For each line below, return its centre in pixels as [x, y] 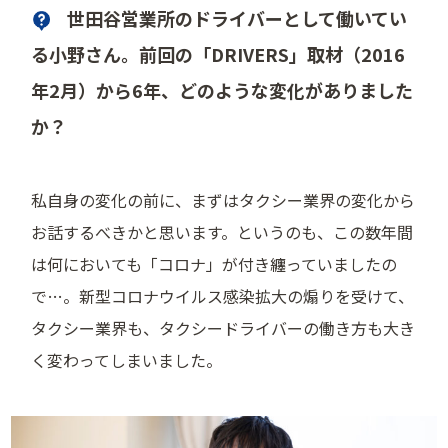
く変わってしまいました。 [127, 360]
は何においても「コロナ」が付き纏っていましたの [214, 264]
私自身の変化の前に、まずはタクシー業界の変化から [223, 200]
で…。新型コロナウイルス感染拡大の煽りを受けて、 [223, 296]
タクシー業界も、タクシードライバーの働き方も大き [223, 328]
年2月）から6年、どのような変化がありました [222, 90]
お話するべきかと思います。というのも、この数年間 [222, 232]
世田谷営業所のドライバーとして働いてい [237, 18]
